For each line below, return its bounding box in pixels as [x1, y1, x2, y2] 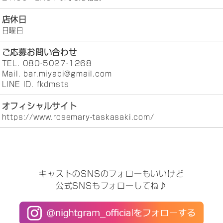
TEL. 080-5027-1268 [1, 60, 92, 67]
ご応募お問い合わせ [1, 48, 77, 57]
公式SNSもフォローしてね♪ [55, 182, 168, 190]
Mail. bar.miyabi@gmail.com [1, 70, 112, 78]
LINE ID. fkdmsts [1, 81, 69, 88]
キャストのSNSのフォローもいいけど [39, 170, 184, 178]
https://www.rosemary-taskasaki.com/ [1, 113, 154, 121]
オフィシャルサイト [1, 102, 77, 111]
